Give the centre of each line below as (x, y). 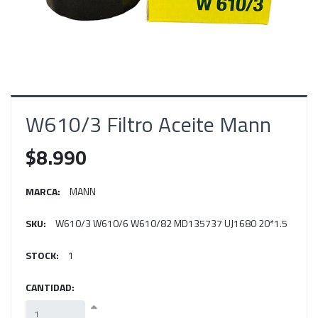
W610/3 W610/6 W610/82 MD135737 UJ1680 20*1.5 (171, 224)
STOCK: (42, 256)
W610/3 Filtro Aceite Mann (148, 125)
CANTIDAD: (50, 287)
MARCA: (43, 192)
